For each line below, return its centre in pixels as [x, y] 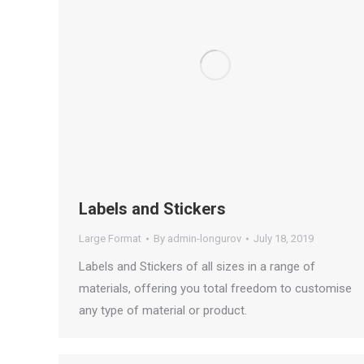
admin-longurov [204, 239]
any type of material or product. [163, 311]
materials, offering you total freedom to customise [215, 289]
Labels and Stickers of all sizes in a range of [197, 267]
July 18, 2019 [284, 239]
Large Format [110, 239]
